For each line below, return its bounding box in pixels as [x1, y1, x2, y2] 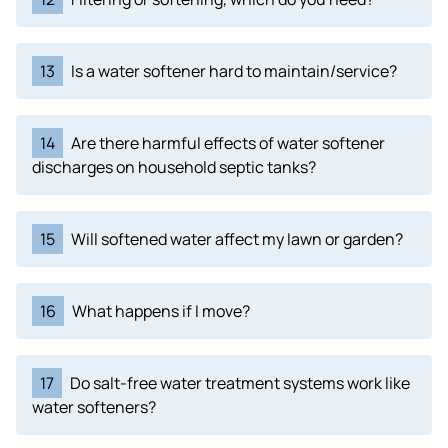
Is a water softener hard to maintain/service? [71, 60, 397, 82]
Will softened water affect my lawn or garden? [71, 228, 403, 250]
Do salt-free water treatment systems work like [70, 372, 410, 394]
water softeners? [32, 396, 156, 418]
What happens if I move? [72, 300, 250, 322]
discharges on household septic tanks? [32, 156, 316, 178]
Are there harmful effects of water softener [71, 132, 385, 154]
